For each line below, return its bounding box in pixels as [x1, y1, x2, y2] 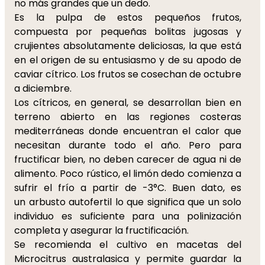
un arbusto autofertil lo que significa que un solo [14, 195, 241, 209]
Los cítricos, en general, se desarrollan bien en [14, 96, 241, 109]
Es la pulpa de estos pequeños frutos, [14, 11, 241, 24]
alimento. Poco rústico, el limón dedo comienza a [14, 167, 241, 180]
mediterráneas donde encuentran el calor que [14, 124, 241, 138]
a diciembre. [14, 82, 74, 95]
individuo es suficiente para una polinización [14, 209, 241, 223]
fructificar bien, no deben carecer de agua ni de [14, 153, 241, 166]
